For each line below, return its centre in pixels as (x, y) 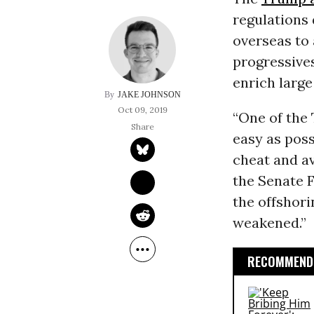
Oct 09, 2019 (142, 110)
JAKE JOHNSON (149, 95)
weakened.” (269, 223)
